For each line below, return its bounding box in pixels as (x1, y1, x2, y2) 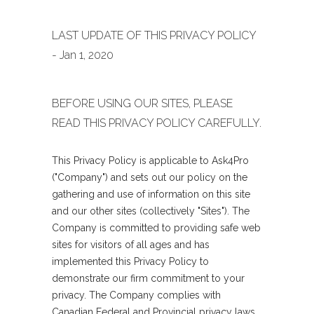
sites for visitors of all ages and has (52, 239, 210, 250)
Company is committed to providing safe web (52, 222, 261, 233)
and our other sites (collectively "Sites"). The (52, 205, 250, 217)
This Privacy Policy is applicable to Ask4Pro (52, 155, 249, 166)
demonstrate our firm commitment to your (52, 273, 245, 284)
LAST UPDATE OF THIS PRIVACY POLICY (52, 29, 256, 42)
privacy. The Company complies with (52, 289, 221, 301)
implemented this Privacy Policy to (52, 256, 209, 267)
